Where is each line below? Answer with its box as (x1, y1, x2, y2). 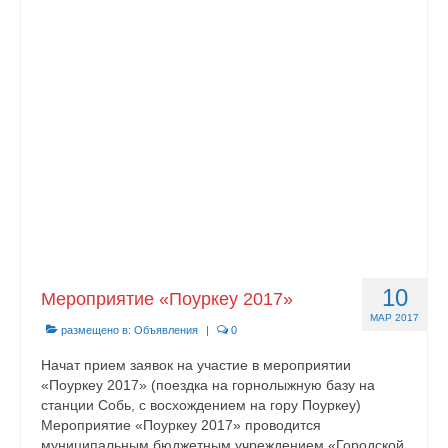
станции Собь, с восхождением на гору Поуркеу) (41, 397, 361, 413)
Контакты (45, 28, 114, 45)
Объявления (134, 324, 198, 336)
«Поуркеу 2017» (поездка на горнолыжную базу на (41, 377, 375, 393)
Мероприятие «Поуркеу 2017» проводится (41, 417, 321, 433)
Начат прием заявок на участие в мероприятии (41, 357, 351, 373)
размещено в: (58, 324, 134, 336)
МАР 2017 (370, 312, 419, 323)
